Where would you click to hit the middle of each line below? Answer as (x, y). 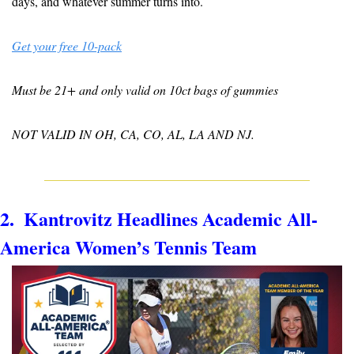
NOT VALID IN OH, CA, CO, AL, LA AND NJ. (133, 134)
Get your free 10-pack (67, 45)
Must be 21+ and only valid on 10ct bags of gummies (145, 89)
